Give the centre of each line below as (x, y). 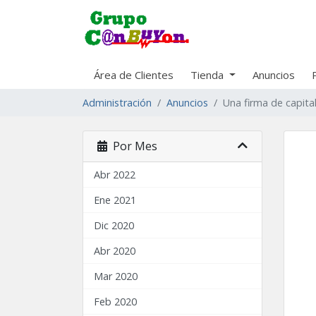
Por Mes (132, 146)
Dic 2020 (114, 225)
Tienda (208, 75)
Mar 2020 (116, 276)
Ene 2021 (115, 200)
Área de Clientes (134, 75)
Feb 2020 (115, 302)
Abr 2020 (115, 251)
